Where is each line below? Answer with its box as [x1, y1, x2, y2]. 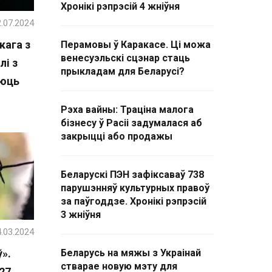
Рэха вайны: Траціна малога [61, 104, 194, 115]
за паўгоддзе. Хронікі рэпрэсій [61, 195, 206, 207]
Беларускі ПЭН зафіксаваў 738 [61, 169, 204, 180]
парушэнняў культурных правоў [61, 182, 209, 194]
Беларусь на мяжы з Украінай [61, 247, 201, 259]
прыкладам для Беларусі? [61, 66, 185, 77]
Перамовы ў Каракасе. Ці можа [61, 39, 211, 50]
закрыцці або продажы [61, 131, 172, 142]
